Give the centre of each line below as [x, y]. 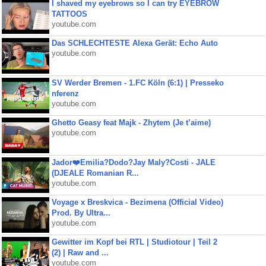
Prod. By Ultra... [81, 213]
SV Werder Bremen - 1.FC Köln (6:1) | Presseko [137, 83]
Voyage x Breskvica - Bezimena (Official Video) [137, 202]
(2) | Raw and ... [80, 253]
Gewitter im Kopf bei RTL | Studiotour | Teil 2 [134, 242]
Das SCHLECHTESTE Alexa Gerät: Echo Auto [134, 43]
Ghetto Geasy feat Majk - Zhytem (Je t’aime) [131, 123]
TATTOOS [69, 14]
